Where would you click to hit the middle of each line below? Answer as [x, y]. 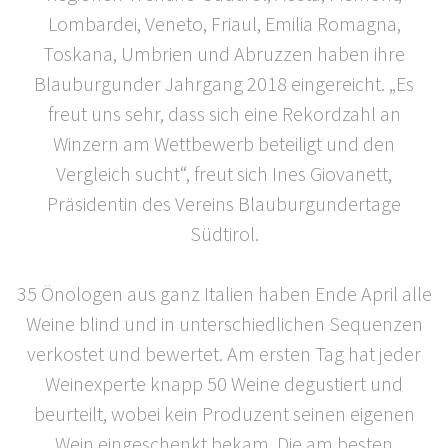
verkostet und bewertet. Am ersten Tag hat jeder [224, 353]
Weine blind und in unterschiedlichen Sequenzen [224, 323]
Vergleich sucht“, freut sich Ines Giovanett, [224, 173]
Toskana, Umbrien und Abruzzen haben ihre [224, 53]
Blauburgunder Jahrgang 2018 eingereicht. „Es [224, 83]
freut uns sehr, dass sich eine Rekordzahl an [224, 113]
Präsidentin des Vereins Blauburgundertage [224, 203]
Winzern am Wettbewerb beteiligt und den [224, 143]
